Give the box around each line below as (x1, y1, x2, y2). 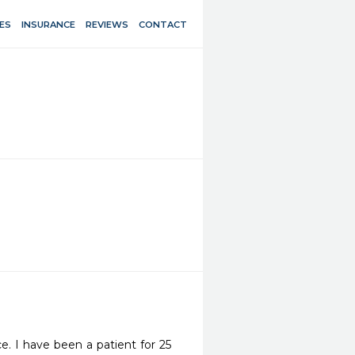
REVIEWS (86, 18, 128, 30)
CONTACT (139, 18, 187, 30)
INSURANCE (21, 18, 75, 30)
